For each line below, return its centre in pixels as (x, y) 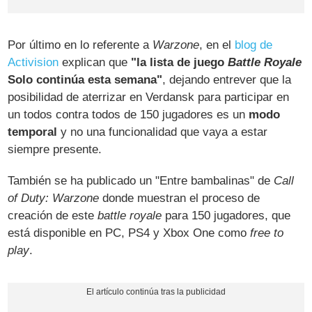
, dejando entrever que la (227, 80)
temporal (33, 132)
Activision (33, 63)
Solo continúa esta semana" (85, 80)
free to (267, 233)
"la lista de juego (180, 63)
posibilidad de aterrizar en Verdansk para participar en (149, 97)
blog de (254, 45)
